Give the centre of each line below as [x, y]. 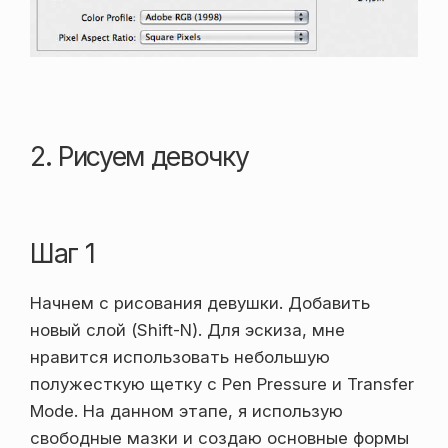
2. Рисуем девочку [139, 156]
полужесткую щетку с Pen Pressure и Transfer [222, 384]
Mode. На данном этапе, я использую [186, 411]
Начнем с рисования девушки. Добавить [200, 303]
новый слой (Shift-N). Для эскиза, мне [187, 330]
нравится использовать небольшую [180, 357]
